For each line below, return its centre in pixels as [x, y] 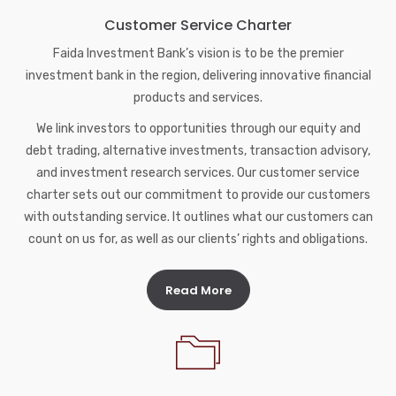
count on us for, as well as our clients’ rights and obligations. [198, 240]
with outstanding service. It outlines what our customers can [198, 217]
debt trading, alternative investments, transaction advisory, [198, 151]
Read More [198, 291]
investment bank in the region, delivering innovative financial [198, 76]
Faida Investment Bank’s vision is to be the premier [198, 54]
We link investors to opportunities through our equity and [198, 129]
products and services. [198, 98]
